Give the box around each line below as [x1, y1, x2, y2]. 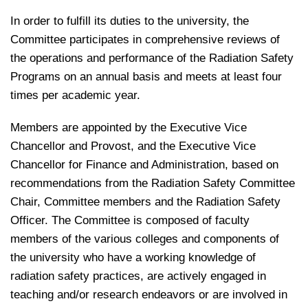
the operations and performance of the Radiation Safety [10, 52, 294, 65]
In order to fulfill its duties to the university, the [10, 14, 249, 27]
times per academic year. [10, 89, 140, 102]
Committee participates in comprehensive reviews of [10, 33, 280, 46]
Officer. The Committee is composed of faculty [10, 214, 250, 227]
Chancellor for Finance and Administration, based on [10, 158, 278, 171]
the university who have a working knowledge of [10, 251, 256, 264]
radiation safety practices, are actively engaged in [10, 269, 266, 283]
